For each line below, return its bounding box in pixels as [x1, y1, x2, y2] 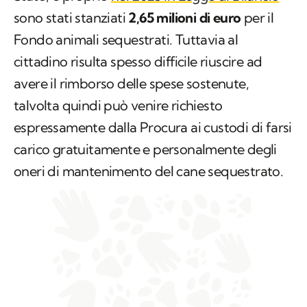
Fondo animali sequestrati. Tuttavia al [14, 31, 238, 49]
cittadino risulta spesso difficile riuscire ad [14, 53, 262, 71]
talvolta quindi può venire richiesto [14, 97, 223, 114]
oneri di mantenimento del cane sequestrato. [14, 162, 284, 180]
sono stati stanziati [14, 9, 129, 27]
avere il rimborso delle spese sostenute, [14, 75, 249, 93]
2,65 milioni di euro [128, 9, 241, 27]
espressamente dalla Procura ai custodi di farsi [14, 119, 292, 136]
